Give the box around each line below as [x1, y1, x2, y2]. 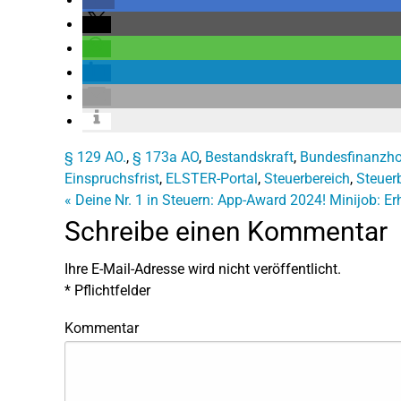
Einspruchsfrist [64, 169, 159, 187]
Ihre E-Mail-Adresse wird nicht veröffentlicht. [64, 260, 341, 277]
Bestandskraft [205, 148, 294, 166]
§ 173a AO [132, 148, 199, 166]
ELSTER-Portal [166, 169, 258, 187]
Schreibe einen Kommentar [64, 215, 388, 247]
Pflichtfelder [71, 281, 150, 299]
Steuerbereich [264, 169, 350, 187]
